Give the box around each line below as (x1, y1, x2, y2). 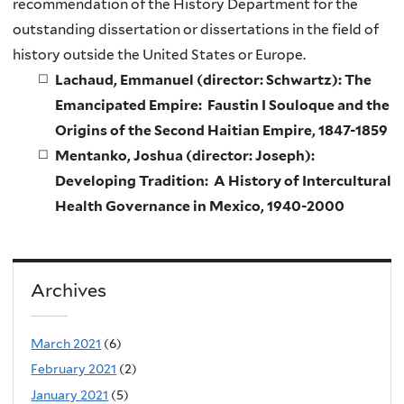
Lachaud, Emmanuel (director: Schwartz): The (54, 71, 372, 89)
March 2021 (31, 335, 102, 351)
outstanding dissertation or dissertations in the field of (13, 21, 379, 39)
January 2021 (31, 387, 109, 402)
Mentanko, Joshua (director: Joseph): (54, 147, 315, 165)
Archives (31, 280, 107, 302)
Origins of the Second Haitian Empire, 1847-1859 (54, 122, 388, 140)
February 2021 (31, 362, 117, 377)
